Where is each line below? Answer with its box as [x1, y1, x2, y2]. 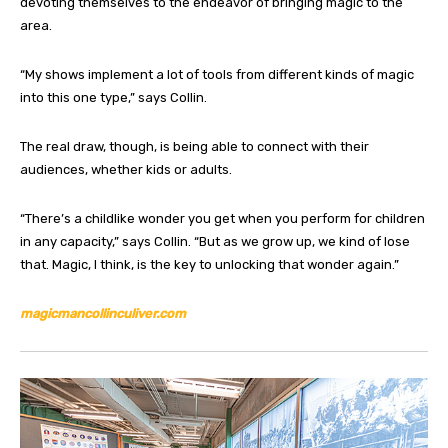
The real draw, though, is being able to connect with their [20, 138, 369, 154]
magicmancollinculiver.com [20, 305, 186, 321]
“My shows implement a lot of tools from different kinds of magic [20, 66, 414, 82]
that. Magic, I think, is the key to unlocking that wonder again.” [20, 256, 399, 272]
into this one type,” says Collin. [20, 89, 207, 105]
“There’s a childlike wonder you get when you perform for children [20, 210, 425, 226]
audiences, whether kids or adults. [20, 161, 232, 177]
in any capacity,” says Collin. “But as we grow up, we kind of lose [20, 233, 410, 249]
